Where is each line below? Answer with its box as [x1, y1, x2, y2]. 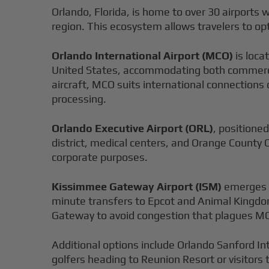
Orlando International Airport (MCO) [52, 49, 234, 62]
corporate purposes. [52, 151, 148, 164]
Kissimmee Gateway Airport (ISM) [52, 180, 222, 193]
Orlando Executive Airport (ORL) [52, 122, 214, 135]
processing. [52, 92, 107, 106]
